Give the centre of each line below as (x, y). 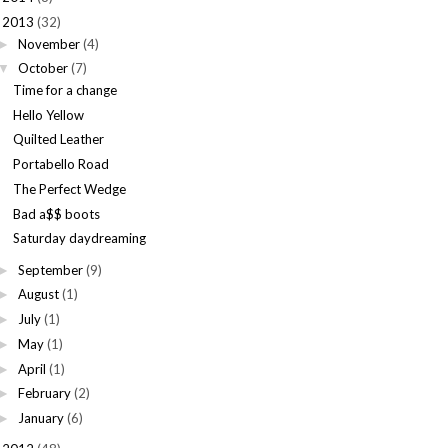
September (50, 269)
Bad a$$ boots (57, 213)
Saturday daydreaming (80, 238)
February (44, 393)
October (42, 68)
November (48, 43)
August (38, 294)
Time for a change (65, 89)
